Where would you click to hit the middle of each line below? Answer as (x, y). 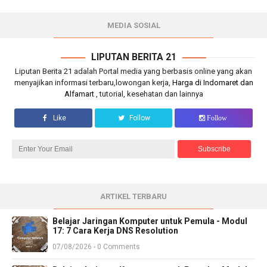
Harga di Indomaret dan (212, 82)
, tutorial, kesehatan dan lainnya (149, 94)
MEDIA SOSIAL (133, 25)
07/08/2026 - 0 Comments (96, 246)
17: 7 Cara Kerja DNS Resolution (115, 230)
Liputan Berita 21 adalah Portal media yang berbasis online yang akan (133, 71)
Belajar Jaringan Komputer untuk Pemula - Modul (150, 221)
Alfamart (80, 94)
